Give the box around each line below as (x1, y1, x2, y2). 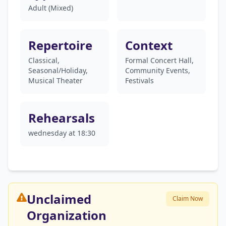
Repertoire (28, 37, 92, 53)
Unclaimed (27, 191, 91, 207)
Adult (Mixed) (28, 3, 73, 13)
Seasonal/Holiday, (28, 66, 88, 75)
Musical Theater (28, 76, 83, 85)
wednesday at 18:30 (28, 128, 95, 138)
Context (125, 37, 173, 53)
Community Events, (125, 66, 190, 75)
